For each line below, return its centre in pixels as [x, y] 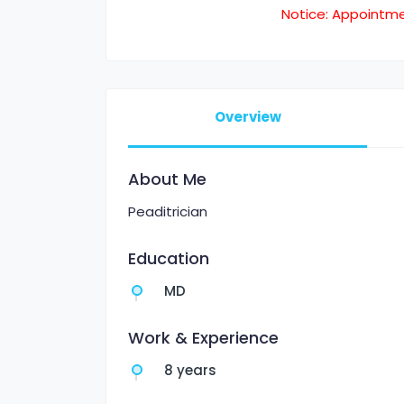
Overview [248, 117]
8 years [190, 370]
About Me [167, 179]
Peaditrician [168, 211]
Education [169, 258]
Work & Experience [203, 338]
